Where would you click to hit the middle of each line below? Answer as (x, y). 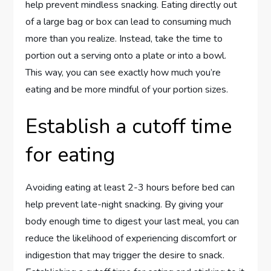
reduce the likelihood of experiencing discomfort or (131, 239)
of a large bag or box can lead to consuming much (129, 22)
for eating (70, 155)
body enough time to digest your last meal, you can (132, 222)
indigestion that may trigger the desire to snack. (125, 256)
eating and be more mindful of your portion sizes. (127, 90)
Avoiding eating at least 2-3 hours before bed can (130, 188)
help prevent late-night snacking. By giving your (125, 205)
